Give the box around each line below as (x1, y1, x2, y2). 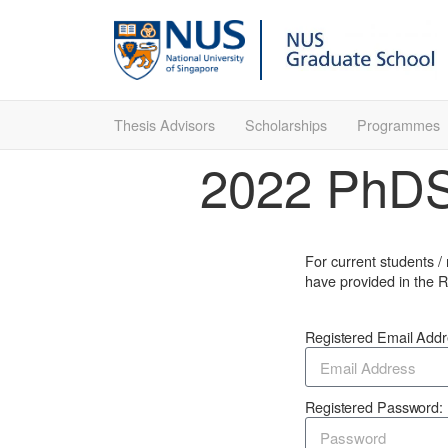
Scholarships (245, 114, 327, 135)
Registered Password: (305, 396, 443, 417)
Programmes (357, 114, 440, 135)
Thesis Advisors (114, 114, 215, 135)
